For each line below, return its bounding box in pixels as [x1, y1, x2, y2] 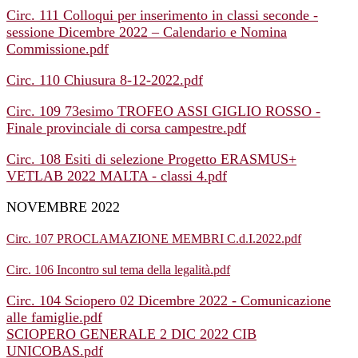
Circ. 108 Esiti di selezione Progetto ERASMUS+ [6, 151, 296, 168]
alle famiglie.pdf [6, 309, 102, 326]
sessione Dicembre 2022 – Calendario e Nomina [6, 24, 287, 41]
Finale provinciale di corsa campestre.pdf [6, 120, 246, 137]
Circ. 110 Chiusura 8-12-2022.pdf [6, 72, 203, 89]
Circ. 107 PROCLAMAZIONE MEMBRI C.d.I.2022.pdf [6, 232, 301, 246]
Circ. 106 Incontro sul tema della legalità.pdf [6, 263, 230, 277]
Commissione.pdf [6, 41, 109, 58]
